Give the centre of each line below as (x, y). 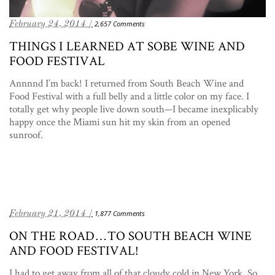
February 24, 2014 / (51, 23)
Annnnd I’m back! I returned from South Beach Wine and (126, 83)
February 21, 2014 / (51, 213)
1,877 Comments (120, 213)
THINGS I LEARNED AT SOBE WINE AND (127, 46)
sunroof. (26, 134)
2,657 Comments (120, 24)
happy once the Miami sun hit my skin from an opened (120, 122)
